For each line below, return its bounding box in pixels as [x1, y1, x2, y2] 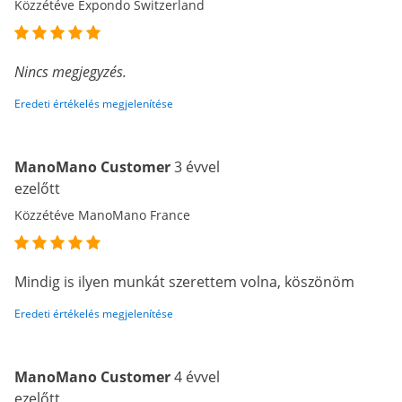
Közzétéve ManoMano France [14, 206, 190, 223]
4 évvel [174, 367, 220, 387]
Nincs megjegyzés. [14, 62, 127, 82]
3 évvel [174, 157, 220, 177]
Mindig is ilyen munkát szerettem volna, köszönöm [14, 272, 354, 292]
